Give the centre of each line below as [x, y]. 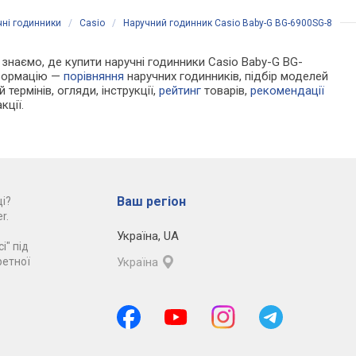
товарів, [226, 90]
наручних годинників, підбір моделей [226, 76]
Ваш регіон [151, 201]
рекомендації [288, 90]
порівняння [94, 76]
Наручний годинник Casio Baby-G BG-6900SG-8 [228, 23]
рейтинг [180, 90]
